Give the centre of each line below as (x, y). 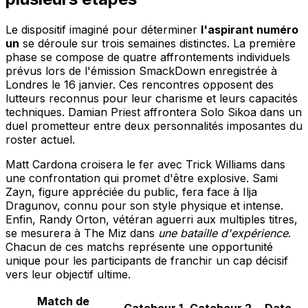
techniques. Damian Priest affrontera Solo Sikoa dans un (154, 112)
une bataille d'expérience (223, 233)
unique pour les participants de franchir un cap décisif (147, 260)
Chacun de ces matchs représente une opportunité (139, 246)
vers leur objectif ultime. (68, 274)
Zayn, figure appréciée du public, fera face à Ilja (131, 191)
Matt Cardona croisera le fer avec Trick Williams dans (145, 164)
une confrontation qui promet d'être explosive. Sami (142, 178)
